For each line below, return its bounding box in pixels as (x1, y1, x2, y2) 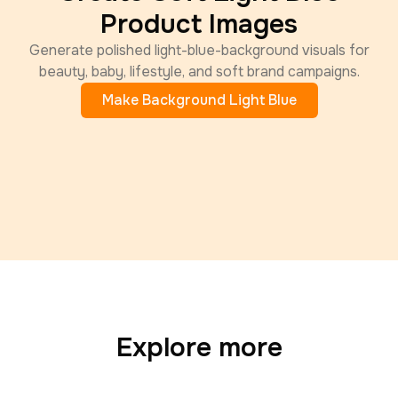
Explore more (115, 330, 283, 364)
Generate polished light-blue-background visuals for (28, 41, 370, 60)
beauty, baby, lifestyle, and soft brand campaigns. (38, 62, 360, 81)
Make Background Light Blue (101, 91, 297, 109)
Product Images (100, 7, 298, 41)
